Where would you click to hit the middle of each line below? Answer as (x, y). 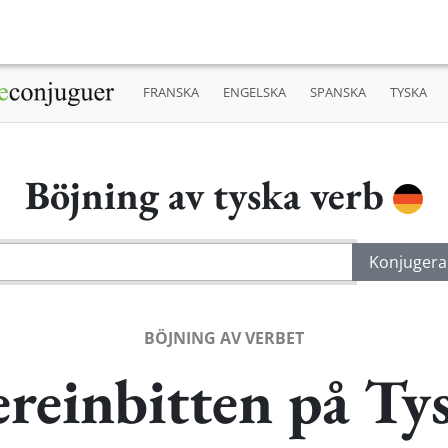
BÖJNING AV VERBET (224, 337)
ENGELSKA (254, 92)
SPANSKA (337, 92)
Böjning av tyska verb (209, 194)
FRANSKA (170, 92)
